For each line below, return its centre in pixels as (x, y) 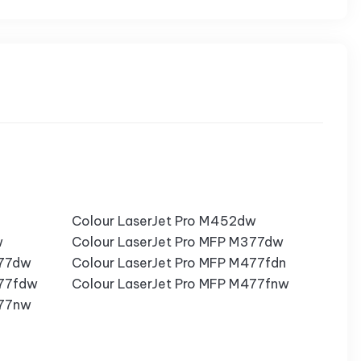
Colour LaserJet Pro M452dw (164, 221)
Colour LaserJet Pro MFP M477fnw (180, 284)
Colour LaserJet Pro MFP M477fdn (178, 263)
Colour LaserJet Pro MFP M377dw (177, 242)
